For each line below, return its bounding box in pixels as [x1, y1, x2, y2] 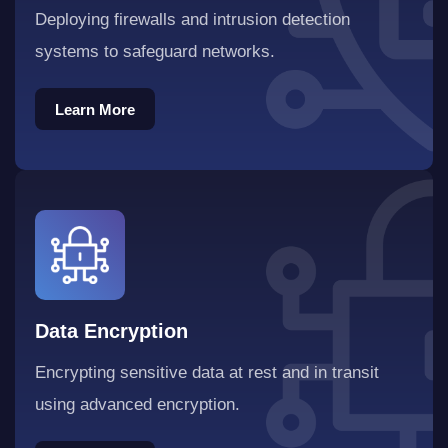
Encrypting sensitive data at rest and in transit [35, 362, 379, 382]
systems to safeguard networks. [35, 41, 275, 61]
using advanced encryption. [35, 394, 240, 414]
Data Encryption [35, 319, 188, 342]
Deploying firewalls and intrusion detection [35, 9, 350, 29]
